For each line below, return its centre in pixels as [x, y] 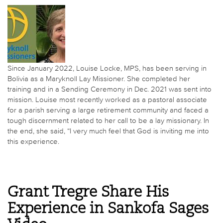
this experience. [33, 141]
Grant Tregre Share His [88, 192]
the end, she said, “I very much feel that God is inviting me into [108, 131]
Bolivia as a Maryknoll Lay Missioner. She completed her [99, 79]
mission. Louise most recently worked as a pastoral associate [107, 100]
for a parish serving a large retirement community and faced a [108, 110]
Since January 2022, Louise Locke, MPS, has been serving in [107, 68]
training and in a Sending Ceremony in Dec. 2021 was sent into [110, 89]
